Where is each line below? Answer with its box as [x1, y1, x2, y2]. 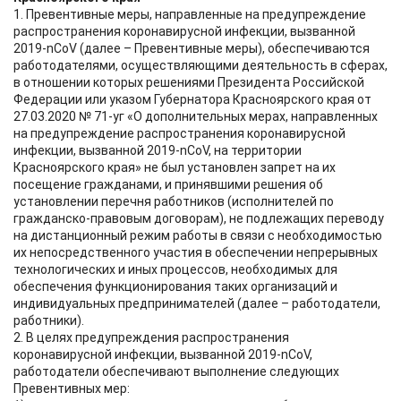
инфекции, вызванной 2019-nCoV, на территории [13, 143, 302, 158]
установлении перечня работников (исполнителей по [13, 194, 334, 209]
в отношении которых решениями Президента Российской [13, 75, 364, 90]
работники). [13, 313, 84, 328]
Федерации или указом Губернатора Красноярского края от [13, 92, 371, 107]
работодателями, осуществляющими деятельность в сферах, [13, 58, 388, 73]
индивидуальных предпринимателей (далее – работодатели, [13, 296, 380, 311]
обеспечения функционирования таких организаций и [13, 279, 337, 294]
